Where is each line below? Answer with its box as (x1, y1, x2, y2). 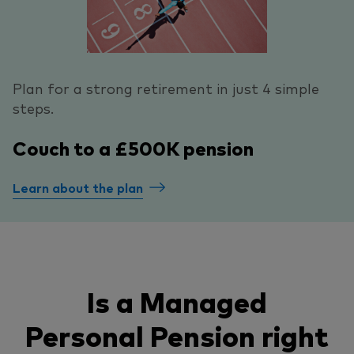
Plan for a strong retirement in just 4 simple (13, 77, 319, 97)
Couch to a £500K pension (13, 134, 254, 160)
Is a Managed (87, 281, 267, 320)
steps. (13, 97, 54, 117)
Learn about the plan (13, 178, 143, 196)
